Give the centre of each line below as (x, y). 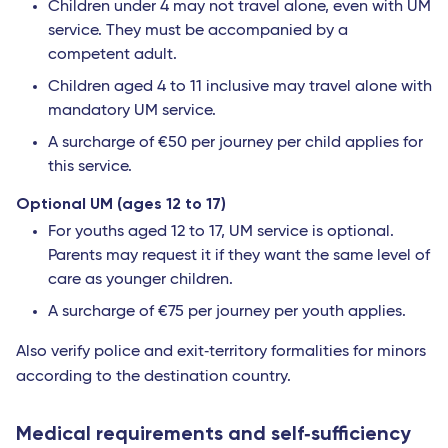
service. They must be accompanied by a (198, 31)
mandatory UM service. (132, 111)
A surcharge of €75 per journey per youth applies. (227, 312)
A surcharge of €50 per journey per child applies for (235, 143)
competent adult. (112, 55)
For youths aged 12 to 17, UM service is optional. (221, 232)
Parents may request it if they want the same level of (239, 256)
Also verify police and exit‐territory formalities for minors (221, 352)
